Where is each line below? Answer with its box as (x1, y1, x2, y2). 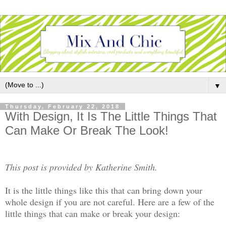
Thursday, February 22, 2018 (5, 103, 120, 110)
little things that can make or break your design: (5, 207, 180, 219)
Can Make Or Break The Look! (5, 124, 168, 138)
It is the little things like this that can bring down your (5, 184, 202, 196)
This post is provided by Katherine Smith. (5, 160, 157, 173)
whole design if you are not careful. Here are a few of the (5, 195, 214, 208)
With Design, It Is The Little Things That (5, 109, 217, 124)
